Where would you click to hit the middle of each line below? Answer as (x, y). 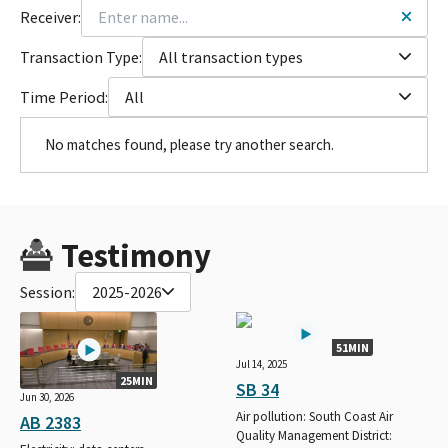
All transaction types (231, 56)
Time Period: (64, 96)
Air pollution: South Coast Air (314, 416)
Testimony (135, 255)
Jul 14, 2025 (261, 363)
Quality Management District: (314, 435)
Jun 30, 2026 (47, 396)
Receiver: (50, 16)
